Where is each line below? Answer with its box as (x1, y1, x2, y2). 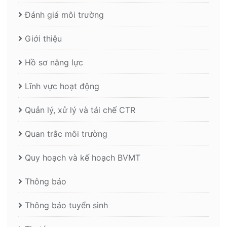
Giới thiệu (25, 33, 62, 44)
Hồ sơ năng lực (25, 57, 83, 68)
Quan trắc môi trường (25, 129, 107, 139)
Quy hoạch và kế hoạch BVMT (25, 153, 140, 163)
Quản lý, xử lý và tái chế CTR (25, 105, 135, 116)
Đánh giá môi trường (25, 10, 104, 20)
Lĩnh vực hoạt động (25, 81, 99, 92)
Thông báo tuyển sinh (25, 200, 108, 211)
